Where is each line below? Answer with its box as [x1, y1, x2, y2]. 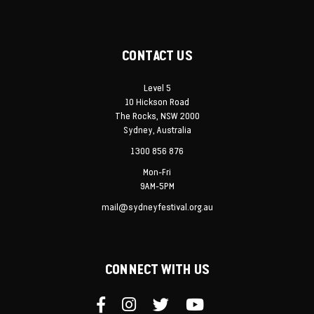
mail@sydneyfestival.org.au [101, 202, 213, 212]
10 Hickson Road [125, 97, 189, 107]
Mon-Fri [143, 167, 171, 177]
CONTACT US [122, 49, 192, 64]
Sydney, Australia [123, 125, 191, 135]
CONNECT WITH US [104, 263, 210, 278]
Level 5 [143, 83, 171, 93]
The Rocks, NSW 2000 [114, 111, 200, 121]
